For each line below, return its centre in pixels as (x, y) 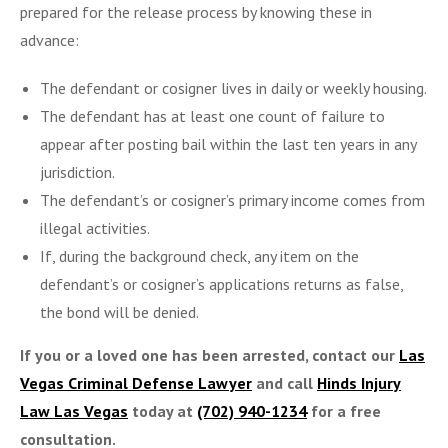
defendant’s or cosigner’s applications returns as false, (221, 283)
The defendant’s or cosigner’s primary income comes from (232, 199)
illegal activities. (95, 227)
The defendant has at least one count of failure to (212, 115)
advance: (49, 39)
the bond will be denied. (119, 311)
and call (284, 382)
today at (162, 410)
